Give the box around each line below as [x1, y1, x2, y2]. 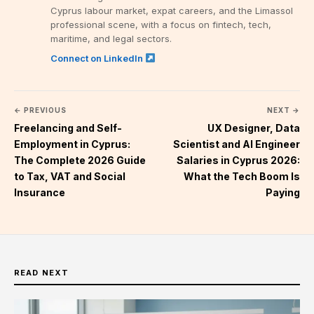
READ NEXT [14, 267, 69, 278]
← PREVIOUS [14, 105, 67, 114]
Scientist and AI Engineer [173, 137, 300, 150]
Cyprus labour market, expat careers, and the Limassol [50, 4, 293, 16]
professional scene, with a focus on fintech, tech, [50, 18, 271, 30]
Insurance [14, 186, 65, 198]
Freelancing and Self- [14, 121, 122, 134]
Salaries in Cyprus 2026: [177, 153, 300, 166]
